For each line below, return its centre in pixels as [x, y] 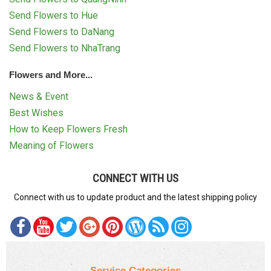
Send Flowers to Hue [54, 15]
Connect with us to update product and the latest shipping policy [135, 197]
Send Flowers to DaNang [62, 31]
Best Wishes [36, 113]
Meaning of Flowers [51, 145]
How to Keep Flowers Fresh [68, 129]
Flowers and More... [51, 74]
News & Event [39, 96]
